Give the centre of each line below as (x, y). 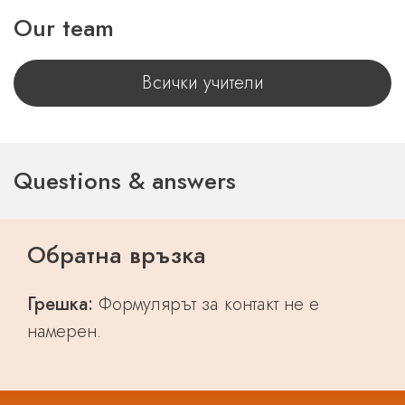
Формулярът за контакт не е (206, 304)
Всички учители (202, 83)
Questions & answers (125, 181)
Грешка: (60, 304)
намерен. (64, 331)
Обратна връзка (117, 255)
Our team (64, 28)
